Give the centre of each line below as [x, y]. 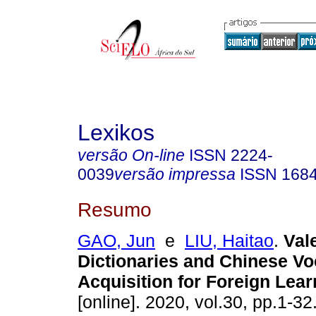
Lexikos [116, 133]
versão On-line [131, 155]
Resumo [115, 209]
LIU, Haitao [229, 241]
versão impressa [175, 174]
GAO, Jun [116, 241]
